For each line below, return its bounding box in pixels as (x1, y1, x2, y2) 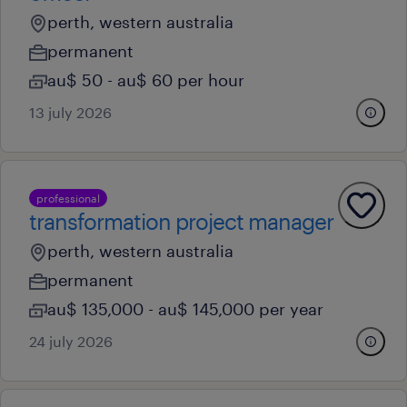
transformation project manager (29, 208, 333, 234)
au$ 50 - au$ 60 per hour (47, 70, 244, 90)
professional (36, 192, 100, 204)
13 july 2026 (29, 104, 112, 121)
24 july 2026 (29, 333, 113, 350)
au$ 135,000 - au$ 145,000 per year (47, 299, 323, 319)
